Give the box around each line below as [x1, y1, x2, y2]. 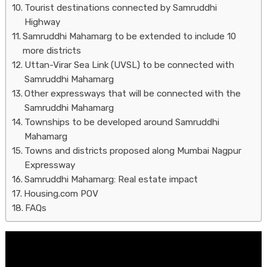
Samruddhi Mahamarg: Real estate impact [24, 174, 198, 185]
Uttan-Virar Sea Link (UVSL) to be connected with [24, 60, 234, 70]
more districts [22, 45, 81, 56]
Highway [24, 17, 60, 27]
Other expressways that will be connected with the [24, 88, 241, 99]
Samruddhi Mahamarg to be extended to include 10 [22, 31, 236, 42]
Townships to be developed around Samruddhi [24, 117, 219, 128]
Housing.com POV [23, 188, 98, 199]
